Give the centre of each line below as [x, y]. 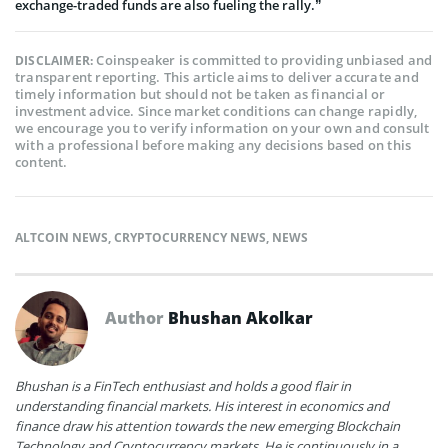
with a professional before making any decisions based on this [213, 144]
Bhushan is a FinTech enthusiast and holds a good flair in [183, 385]
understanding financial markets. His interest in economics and [202, 405]
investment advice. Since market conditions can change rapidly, [216, 110]
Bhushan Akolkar [240, 317]
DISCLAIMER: [56, 60]
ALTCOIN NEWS [61, 237]
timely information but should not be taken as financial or [200, 93]
